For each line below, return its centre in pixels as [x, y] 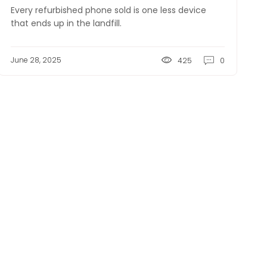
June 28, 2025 [36, 60]
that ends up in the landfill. [66, 23]
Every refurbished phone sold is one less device [108, 10]
